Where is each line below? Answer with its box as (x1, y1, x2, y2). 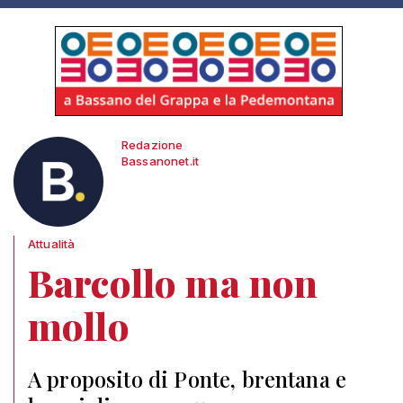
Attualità (28, 237, 76, 251)
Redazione (121, 138, 184, 152)
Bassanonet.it (121, 154, 200, 168)
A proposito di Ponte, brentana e (28, 364, 347, 393)
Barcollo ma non (28, 257, 318, 308)
